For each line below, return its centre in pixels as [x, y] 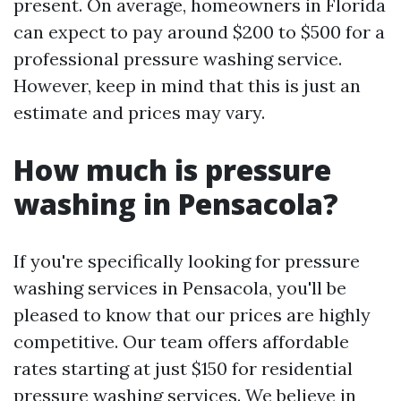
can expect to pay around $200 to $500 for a [199, 32]
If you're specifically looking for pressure [187, 261]
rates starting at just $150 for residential [183, 368]
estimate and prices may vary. [139, 112]
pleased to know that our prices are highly [192, 315]
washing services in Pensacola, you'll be [180, 288]
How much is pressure [172, 170]
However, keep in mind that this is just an [187, 85]
